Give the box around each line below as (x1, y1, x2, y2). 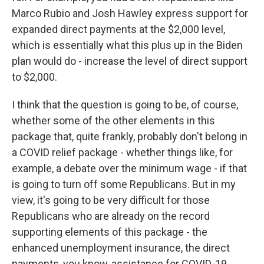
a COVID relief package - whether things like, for (12, 146, 233, 159)
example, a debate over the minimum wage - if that (12, 162, 247, 174)
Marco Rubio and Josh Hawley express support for (12, 7, 248, 19)
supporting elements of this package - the (12, 226, 207, 238)
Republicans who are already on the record (12, 210, 210, 222)
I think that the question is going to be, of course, (12, 98, 238, 111)
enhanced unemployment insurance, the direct (12, 242, 230, 254)
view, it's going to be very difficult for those (12, 194, 210, 206)
